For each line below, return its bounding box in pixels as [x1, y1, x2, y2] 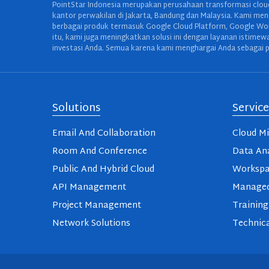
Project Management [52, 198, 141, 214]
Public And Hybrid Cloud [52, 162, 154, 178]
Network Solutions [52, 216, 130, 232]
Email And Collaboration [52, 125, 156, 142]
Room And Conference [52, 144, 147, 160]
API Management [52, 180, 126, 196]
